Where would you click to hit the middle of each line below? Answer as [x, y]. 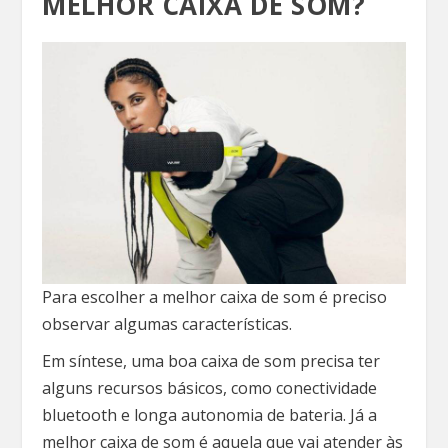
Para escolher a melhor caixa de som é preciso [215, 297]
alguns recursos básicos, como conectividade [210, 388]
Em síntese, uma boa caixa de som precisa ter [211, 361]
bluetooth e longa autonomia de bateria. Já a [210, 415]
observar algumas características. [167, 324]
